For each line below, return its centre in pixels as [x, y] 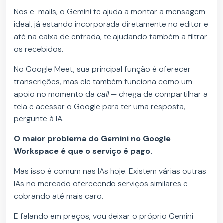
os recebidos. [40, 49]
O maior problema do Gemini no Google [93, 138]
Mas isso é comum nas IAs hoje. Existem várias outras [110, 171]
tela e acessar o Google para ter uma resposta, [100, 106]
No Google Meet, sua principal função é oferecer [103, 69]
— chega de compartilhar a [158, 94]
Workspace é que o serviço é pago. [84, 151]
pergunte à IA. [40, 118]
